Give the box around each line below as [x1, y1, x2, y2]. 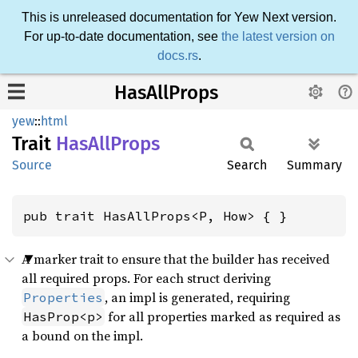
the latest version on [221, 30, 335, 43]
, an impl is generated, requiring [105, 288, 290, 306]
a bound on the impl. [22, 327, 143, 344]
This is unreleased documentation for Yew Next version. [22, 10, 336, 24]
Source [12, 157, 52, 173]
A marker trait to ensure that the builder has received [22, 250, 330, 268]
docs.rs [157, 49, 198, 62]
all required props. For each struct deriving [22, 269, 271, 287]
